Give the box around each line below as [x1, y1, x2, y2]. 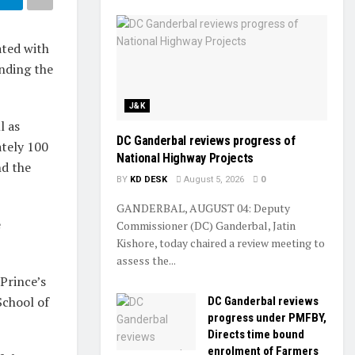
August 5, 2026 [181, 174, 244, 185]
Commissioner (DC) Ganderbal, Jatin [116, 218, 296, 233]
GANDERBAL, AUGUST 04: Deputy [116, 200, 290, 216]
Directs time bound [208, 327, 304, 342]
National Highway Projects [116, 151, 254, 166]
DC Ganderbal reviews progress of [116, 133, 296, 148]
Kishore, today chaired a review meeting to [116, 235, 325, 250]
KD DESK [130, 174, 167, 185]
